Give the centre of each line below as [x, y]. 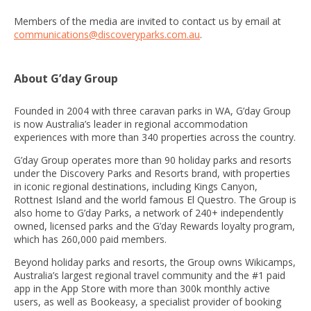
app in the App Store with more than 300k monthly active [142, 289]
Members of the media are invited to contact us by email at [148, 22]
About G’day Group [66, 79]
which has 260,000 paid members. [90, 239]
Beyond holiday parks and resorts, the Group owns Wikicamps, [155, 262]
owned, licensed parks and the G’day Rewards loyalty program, [154, 226]
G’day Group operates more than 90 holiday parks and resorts [153, 160]
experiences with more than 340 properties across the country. [155, 137]
